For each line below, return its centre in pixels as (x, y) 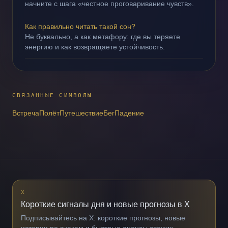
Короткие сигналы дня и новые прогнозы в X (105, 204)
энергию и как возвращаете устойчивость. (95, 47)
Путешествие (81, 113)
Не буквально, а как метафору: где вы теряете (103, 37)
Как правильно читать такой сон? (80, 26)
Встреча (26, 113)
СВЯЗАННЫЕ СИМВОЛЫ (52, 95)
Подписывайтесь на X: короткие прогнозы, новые (103, 218)
